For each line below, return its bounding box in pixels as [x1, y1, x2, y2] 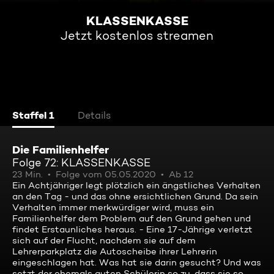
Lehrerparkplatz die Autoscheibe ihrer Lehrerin [12, 246, 217, 257]
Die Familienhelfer [12, 143, 109, 157]
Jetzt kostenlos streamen [61, 28, 213, 43]
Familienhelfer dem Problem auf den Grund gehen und [12, 213, 251, 224]
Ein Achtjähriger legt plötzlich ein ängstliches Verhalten [12, 180, 261, 191]
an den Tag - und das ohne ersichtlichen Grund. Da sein [12, 191, 258, 202]
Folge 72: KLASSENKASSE [12, 156, 150, 169]
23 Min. [12, 169, 43, 180]
